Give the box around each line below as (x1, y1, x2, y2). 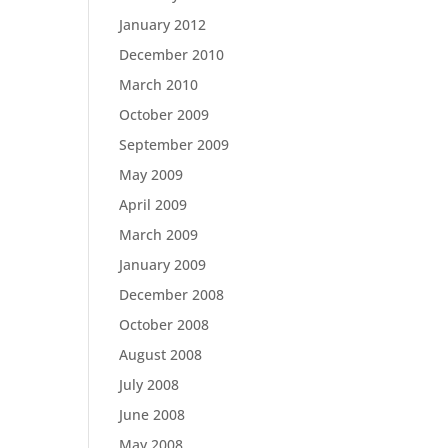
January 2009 (119, 255, 207, 274)
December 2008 (119, 285, 225, 304)
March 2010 (119, 75, 199, 94)
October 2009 (119, 105, 210, 124)
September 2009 (119, 135, 230, 154)
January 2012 (119, 15, 207, 34)
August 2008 (119, 345, 203, 364)
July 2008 (119, 375, 180, 394)
